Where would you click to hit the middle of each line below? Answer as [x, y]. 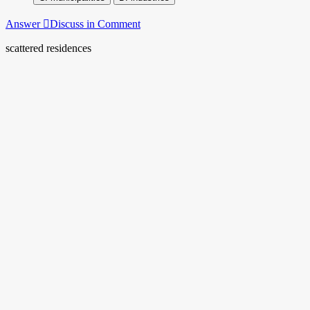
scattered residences [48, 48]
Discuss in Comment [95, 24]
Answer [24, 24]
